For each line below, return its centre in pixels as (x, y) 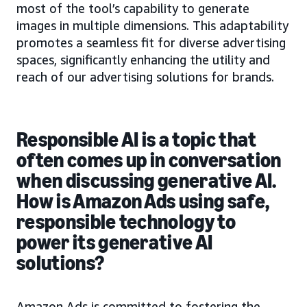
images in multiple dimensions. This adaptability (152, 26)
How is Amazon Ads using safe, (143, 202)
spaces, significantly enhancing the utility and (143, 60)
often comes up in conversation (149, 161)
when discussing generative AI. (147, 181)
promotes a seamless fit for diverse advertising (151, 43)
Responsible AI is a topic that (137, 140)
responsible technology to (126, 222)
